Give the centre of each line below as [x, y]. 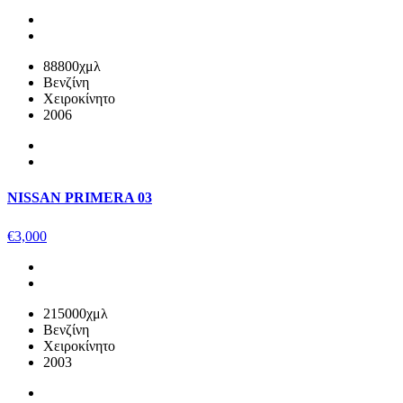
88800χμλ [72, 67]
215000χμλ [76, 314]
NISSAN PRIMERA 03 [80, 197]
